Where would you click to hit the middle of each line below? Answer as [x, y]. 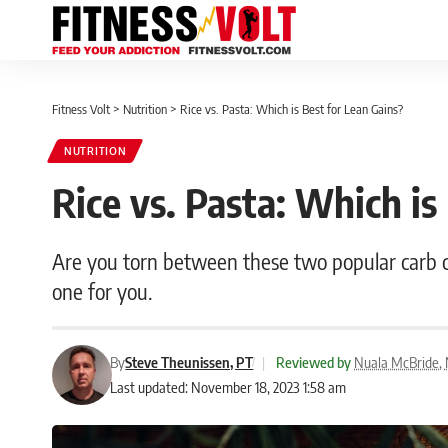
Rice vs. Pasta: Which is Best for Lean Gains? [291, 109]
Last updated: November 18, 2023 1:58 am [228, 387]
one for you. [102, 291]
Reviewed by [314, 362]
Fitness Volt [81, 109]
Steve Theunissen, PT [189, 362]
